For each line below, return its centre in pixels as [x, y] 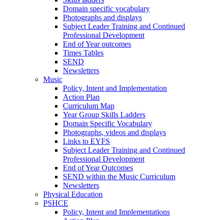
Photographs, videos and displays [114, 133]
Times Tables [83, 53]
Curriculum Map [89, 106]
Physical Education [73, 194]
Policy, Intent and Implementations [116, 212]
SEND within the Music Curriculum [119, 177]
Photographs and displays [102, 18]
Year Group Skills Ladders [104, 115]
